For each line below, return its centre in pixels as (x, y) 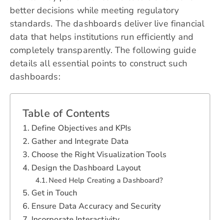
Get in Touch (54, 193)
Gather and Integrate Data (80, 142)
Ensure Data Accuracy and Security (96, 206)
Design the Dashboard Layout (86, 168)
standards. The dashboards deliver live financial (107, 24)
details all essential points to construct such (98, 64)
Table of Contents (66, 114)
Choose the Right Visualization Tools (99, 155)
